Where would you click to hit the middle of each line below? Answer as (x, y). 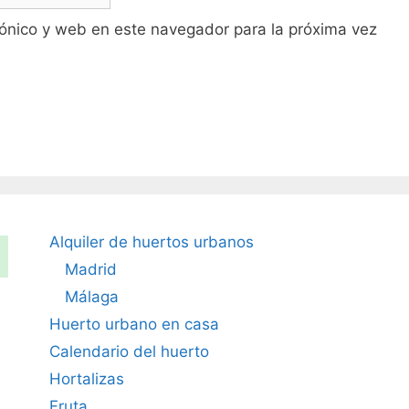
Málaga (91, 296)
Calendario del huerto (129, 351)
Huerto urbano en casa (134, 324)
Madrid (90, 269)
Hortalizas (86, 378)
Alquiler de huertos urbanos (151, 241)
